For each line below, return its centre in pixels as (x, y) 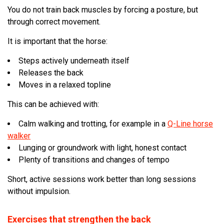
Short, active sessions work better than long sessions (102, 179)
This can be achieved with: (53, 104)
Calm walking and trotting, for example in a (93, 124)
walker (19, 136)
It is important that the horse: (57, 41)
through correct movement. (54, 22)
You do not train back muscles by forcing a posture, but (103, 10)
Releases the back (51, 73)
